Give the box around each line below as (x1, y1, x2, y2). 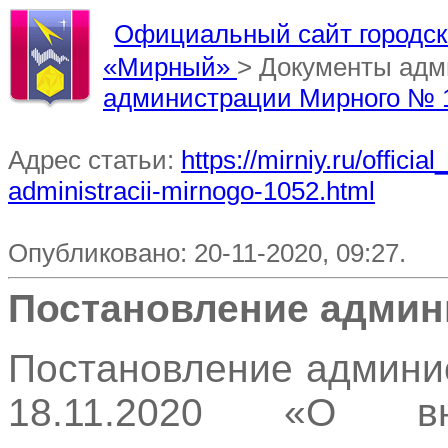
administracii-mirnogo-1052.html (8, 176, 375, 206)
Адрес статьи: (8, 145, 181, 175)
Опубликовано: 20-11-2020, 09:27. (8, 238, 406, 268)
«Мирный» (103, 52, 237, 82)
